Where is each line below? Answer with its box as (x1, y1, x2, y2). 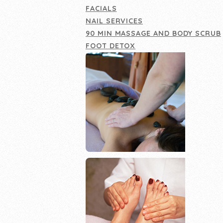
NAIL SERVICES (86, 16, 143, 25)
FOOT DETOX (86, 41, 136, 50)
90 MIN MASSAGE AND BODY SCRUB (86, 28, 222, 38)
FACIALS (86, 3, 117, 13)
